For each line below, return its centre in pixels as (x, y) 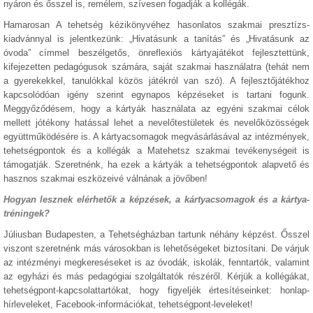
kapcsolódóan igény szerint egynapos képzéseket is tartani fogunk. (156, 95)
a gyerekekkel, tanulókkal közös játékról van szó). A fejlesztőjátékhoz (156, 81)
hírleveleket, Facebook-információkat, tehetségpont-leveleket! (128, 304)
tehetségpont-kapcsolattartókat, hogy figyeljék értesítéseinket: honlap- (156, 290)
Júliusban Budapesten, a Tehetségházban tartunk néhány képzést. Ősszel (156, 234)
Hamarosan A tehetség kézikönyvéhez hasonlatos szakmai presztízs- (156, 25)
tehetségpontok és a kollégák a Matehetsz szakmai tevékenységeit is (156, 151)
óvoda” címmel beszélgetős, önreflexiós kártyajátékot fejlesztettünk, (156, 53)
